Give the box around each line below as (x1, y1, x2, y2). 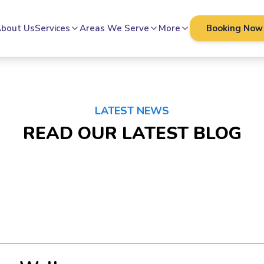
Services (35, 22, 71, 34)
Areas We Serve (80, 22, 150, 34)
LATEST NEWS (95, 104, 169, 118)
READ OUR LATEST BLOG (22, 121, 242, 146)
